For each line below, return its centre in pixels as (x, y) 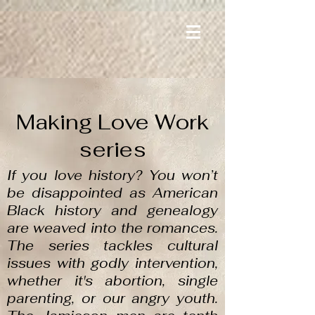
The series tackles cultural (112, 246)
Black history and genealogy (112, 211)
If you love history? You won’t (112, 175)
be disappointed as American (112, 193)
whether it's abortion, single (112, 281)
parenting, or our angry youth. (112, 298)
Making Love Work (112, 122)
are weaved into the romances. (112, 228)
